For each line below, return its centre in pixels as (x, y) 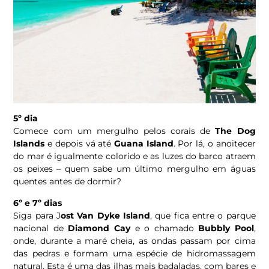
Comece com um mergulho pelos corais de (114, 131)
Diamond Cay (99, 228)
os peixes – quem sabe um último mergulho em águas (134, 168)
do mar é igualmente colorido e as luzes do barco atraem (134, 156)
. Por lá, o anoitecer (214, 143)
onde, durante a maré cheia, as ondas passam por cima (134, 240)
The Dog (235, 131)
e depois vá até (79, 143)
